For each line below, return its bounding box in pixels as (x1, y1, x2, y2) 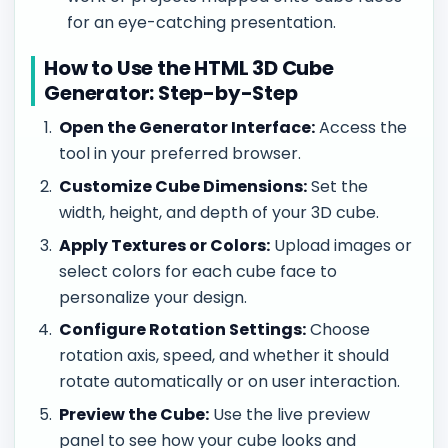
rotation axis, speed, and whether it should (59, 344, 390, 368)
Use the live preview (209, 403, 371, 427)
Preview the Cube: (59, 403, 210, 427)
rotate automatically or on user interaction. (59, 370, 401, 394)
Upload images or (270, 233, 413, 257)
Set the (307, 174, 369, 198)
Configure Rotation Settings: (59, 318, 307, 342)
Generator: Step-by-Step (44, 78, 298, 107)
